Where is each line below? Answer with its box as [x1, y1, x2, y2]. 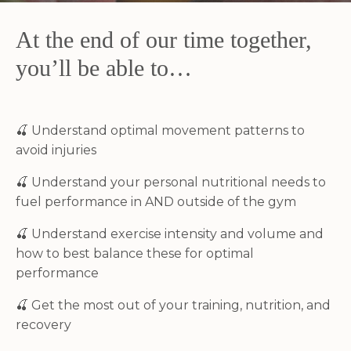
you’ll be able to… [16, 54, 192, 81]
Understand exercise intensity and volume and [31, 226, 324, 241]
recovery [16, 317, 71, 332]
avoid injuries [16, 142, 96, 157]
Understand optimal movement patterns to [31, 122, 305, 138]
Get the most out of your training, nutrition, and [31, 297, 331, 313]
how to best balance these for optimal [16, 245, 254, 261]
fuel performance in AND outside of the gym [16, 194, 296, 209]
